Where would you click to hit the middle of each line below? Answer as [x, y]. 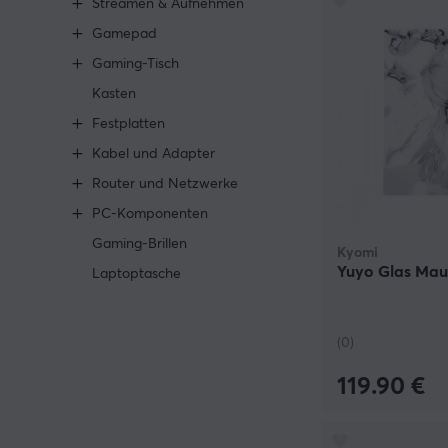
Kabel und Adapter [153, 154]
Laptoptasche [136, 274]
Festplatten [128, 124]
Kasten [114, 94]
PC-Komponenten [150, 214]
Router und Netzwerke [165, 184]
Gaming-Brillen [139, 244]
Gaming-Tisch [135, 64]
